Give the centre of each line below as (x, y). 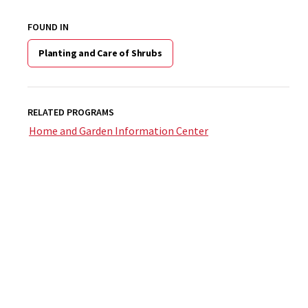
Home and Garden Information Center (119, 131)
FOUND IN (48, 27)
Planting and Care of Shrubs (100, 53)
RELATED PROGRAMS (71, 112)
